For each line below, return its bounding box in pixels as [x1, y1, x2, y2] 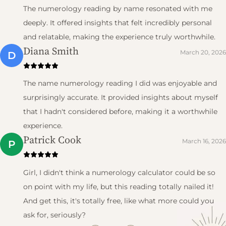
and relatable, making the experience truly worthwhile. [23, 32, 215, 41]
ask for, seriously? [23, 210, 86, 219]
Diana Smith [23, 43, 79, 58]
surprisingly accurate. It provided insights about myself [23, 93, 218, 102]
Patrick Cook [23, 133, 81, 147]
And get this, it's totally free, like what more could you [23, 196, 214, 205]
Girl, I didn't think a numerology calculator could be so [23, 167, 215, 177]
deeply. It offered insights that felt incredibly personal [23, 18, 212, 27]
